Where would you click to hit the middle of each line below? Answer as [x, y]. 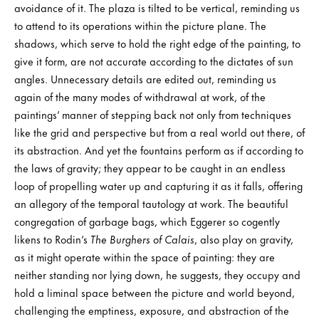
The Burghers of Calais [142, 239]
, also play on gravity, [244, 239]
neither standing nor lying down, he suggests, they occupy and [157, 274]
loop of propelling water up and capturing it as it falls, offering [158, 185]
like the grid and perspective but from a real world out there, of [159, 132]
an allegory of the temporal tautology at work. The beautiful [151, 203]
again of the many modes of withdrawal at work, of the [140, 96]
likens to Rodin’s [52, 239]
